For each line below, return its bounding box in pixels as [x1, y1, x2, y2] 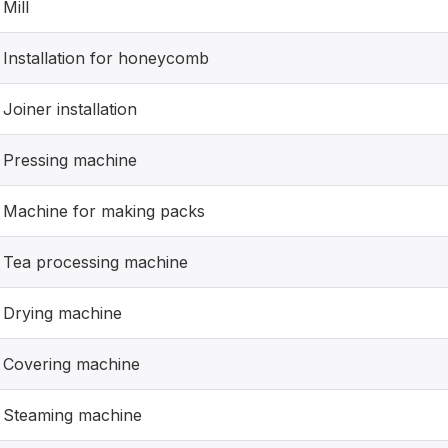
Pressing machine [3, 150, 137, 170]
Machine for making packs [3, 201, 205, 221]
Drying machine [3, 303, 122, 323]
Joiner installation [3, 99, 137, 119]
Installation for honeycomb [3, 48, 209, 68]
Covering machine [3, 354, 140, 374]
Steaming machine [3, 405, 142, 425]
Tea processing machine [3, 252, 188, 272]
